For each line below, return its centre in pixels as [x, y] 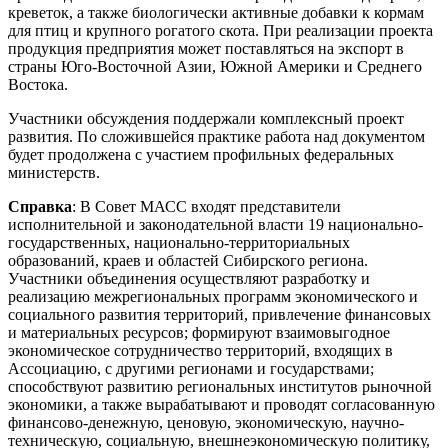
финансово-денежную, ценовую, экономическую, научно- [206, 422]
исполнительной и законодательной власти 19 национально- [215, 224]
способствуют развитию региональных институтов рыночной [220, 386]
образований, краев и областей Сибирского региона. [188, 260]
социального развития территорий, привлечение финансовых [219, 314]
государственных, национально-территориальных [179, 242]
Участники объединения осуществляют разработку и [189, 278]
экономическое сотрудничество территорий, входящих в [200, 350]
